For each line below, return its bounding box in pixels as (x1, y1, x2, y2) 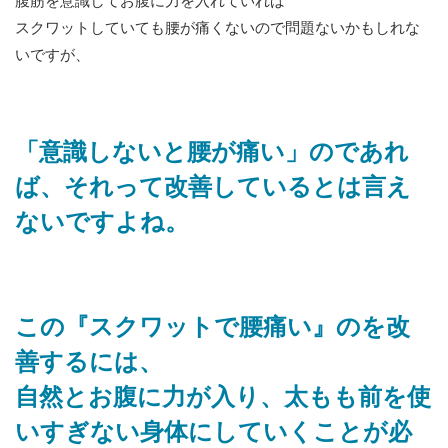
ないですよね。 (15, 211, 189, 236)
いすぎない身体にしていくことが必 (15, 421, 412, 446)
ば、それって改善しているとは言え (15, 176, 411, 201)
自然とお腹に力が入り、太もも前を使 (15, 386, 431, 411)
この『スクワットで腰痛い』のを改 (15, 316, 410, 341)
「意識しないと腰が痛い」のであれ (15, 141, 409, 166)
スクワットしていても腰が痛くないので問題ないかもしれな (15, 21, 420, 37)
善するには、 (15, 351, 163, 376)
